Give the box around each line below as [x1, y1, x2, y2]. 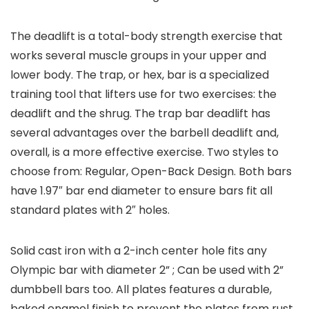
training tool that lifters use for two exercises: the [10, 86, 277, 103]
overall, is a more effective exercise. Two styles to [10, 144, 279, 161]
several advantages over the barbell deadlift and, [10, 125, 279, 141]
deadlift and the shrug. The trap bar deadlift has [10, 106, 270, 122]
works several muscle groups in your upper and [10, 48, 266, 64]
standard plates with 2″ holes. [10, 202, 170, 219]
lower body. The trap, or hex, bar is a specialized [10, 67, 269, 83]
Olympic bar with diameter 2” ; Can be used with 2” [10, 262, 283, 279]
